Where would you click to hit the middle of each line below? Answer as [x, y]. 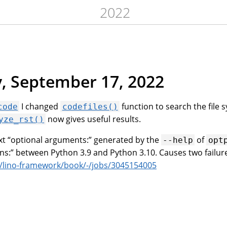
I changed [40, 106]
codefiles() [90, 106]
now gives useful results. [93, 119]
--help [178, 140]
